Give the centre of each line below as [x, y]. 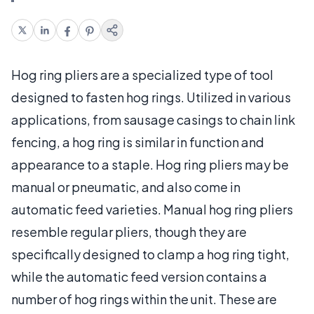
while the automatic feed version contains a [139, 276]
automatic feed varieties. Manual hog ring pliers [152, 209]
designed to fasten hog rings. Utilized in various [151, 97]
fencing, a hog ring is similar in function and [138, 142]
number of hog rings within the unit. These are [144, 299]
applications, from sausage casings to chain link [153, 119]
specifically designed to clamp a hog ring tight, [150, 254]
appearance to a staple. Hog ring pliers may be [150, 164]
